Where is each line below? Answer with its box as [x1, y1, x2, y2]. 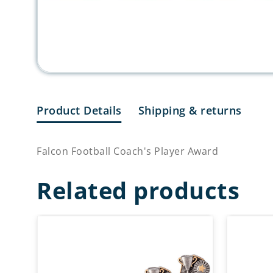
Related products [37, 174, 239, 206]
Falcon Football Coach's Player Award [37, 144, 218, 158]
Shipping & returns [138, 102, 242, 118]
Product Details [37, 102, 122, 118]
